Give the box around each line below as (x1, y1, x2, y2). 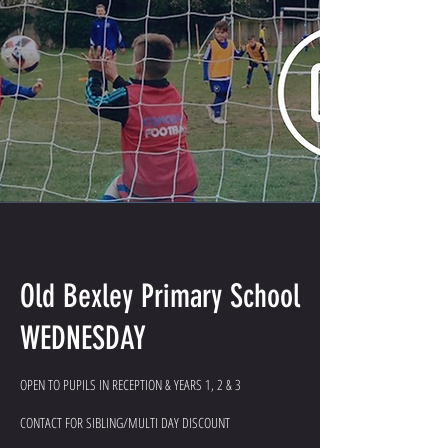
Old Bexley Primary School (20, 277, 300, 315)
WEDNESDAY (20, 319, 146, 357)
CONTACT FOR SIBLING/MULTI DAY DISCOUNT (20, 413, 230, 432)
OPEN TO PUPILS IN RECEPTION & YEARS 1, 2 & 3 (20, 375, 241, 394)
